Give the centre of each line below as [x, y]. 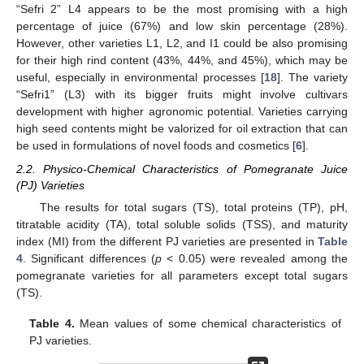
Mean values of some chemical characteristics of [208, 323]
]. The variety [312, 78]
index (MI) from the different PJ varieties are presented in [167, 241]
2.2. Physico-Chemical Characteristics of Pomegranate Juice [182, 169]
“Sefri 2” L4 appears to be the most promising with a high [182, 9]
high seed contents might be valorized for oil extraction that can [182, 129]
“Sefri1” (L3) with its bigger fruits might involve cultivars [182, 95]
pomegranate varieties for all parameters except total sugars [182, 275]
